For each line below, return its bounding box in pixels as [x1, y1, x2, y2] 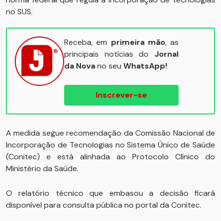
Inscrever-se [96, 90, 147, 100]
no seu [95, 61, 123, 71]
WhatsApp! [123, 61, 167, 71]
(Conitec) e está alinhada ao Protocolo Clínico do [6, 151, 215, 162]
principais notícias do [64, 49, 154, 59]
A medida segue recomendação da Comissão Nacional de [6, 128, 215, 138]
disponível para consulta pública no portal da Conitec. [6, 200, 201, 210]
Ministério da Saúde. [6, 163, 78, 174]
